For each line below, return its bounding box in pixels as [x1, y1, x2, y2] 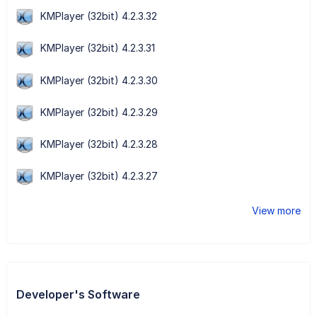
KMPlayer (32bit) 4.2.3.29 [40, 105, 158, 118]
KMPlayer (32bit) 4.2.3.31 [40, 42, 155, 54]
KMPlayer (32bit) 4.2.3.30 [40, 74, 158, 86]
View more [252, 204, 301, 217]
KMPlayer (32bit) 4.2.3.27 [40, 170, 158, 183]
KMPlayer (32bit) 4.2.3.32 [40, 10, 157, 23]
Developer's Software [16, 287, 140, 302]
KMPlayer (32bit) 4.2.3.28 [40, 137, 158, 150]
